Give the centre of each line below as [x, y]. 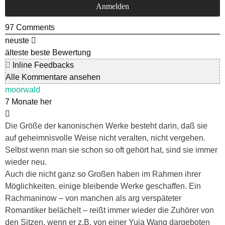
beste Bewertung [61, 52]
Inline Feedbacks [42, 65]
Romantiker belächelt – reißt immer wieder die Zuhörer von [109, 210]
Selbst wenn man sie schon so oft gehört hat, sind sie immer [111, 150]
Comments [34, 27]
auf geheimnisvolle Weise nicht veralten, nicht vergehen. [105, 138]
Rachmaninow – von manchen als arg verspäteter [93, 198]
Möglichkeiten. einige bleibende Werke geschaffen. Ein [103, 186]
